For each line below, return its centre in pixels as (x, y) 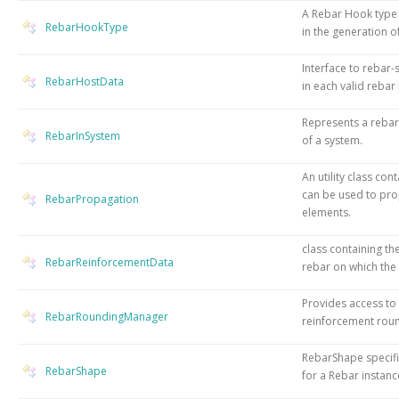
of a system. (332, 140)
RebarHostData (85, 81)
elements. (326, 212)
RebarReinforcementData (110, 262)
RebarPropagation (92, 199)
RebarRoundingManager (107, 316)
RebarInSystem (83, 135)
